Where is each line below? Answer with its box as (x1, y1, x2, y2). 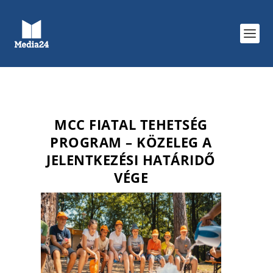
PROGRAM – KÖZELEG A (50, 133, 212, 152)
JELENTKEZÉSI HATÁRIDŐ (46, 151, 216, 169)
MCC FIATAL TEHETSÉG (54, 115, 208, 134)
